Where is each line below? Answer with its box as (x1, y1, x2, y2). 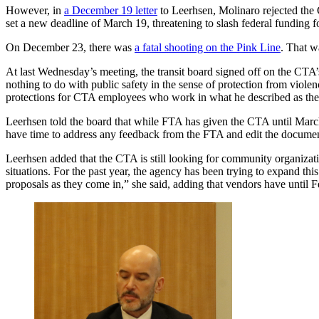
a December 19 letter (64, 4, 157, 17)
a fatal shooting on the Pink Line (135, 41, 281, 54)
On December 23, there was (6, 41, 135, 54)
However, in (6, 4, 64, 17)
